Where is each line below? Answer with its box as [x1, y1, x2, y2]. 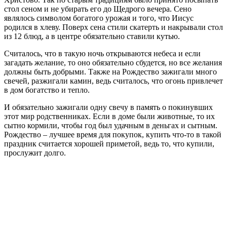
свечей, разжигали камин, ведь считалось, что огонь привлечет [4, 76, 223, 85]
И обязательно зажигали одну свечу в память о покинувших [4, 102, 213, 111]
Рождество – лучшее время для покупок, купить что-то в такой [4, 130, 221, 139]
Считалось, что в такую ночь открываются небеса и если [4, 49, 201, 58]
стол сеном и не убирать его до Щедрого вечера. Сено [4, 4, 192, 13]
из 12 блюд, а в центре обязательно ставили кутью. [4, 31, 180, 41]
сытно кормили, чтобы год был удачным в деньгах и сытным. [4, 121, 217, 130]
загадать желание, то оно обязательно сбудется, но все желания [4, 58, 222, 67]
